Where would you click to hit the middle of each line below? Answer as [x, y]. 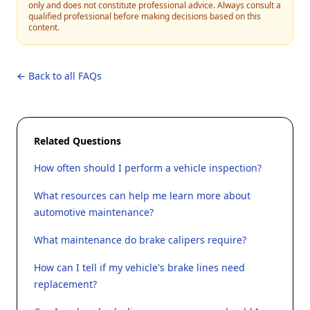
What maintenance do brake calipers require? [140, 240]
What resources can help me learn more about [142, 195]
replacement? [65, 284]
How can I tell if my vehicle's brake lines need [139, 267]
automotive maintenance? [94, 212]
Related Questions [77, 141]
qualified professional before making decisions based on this [145, 16]
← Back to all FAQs [59, 76]
